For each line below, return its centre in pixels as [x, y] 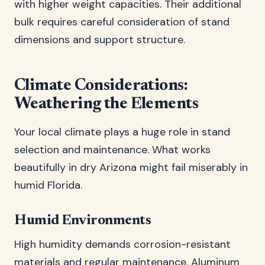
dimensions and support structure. [100, 40]
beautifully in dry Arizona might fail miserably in [131, 167]
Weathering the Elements [106, 104]
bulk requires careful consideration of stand [122, 22]
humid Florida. [48, 185]
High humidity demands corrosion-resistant [122, 244]
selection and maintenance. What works [112, 150]
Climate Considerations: [101, 86]
